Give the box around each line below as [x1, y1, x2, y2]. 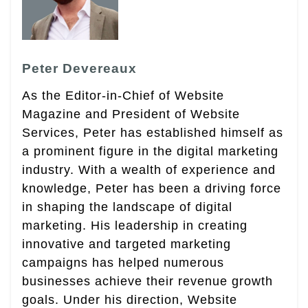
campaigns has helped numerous [22, 255, 224, 269]
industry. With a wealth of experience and [22, 162, 276, 177]
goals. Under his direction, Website [22, 292, 237, 307]
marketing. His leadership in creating [22, 218, 247, 232]
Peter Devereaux [22, 60, 137, 76]
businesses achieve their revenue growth [22, 274, 273, 288]
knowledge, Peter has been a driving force [22, 181, 281, 195]
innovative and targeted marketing [22, 236, 231, 251]
